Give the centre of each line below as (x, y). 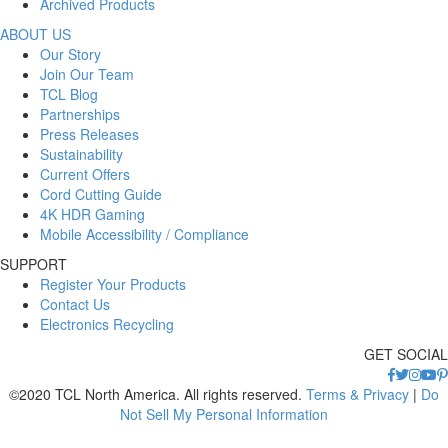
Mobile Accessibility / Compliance (144, 233)
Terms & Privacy (357, 393)
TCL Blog (69, 93)
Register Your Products (113, 283)
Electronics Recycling (107, 323)
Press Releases (89, 133)
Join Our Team (87, 73)
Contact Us (75, 303)
